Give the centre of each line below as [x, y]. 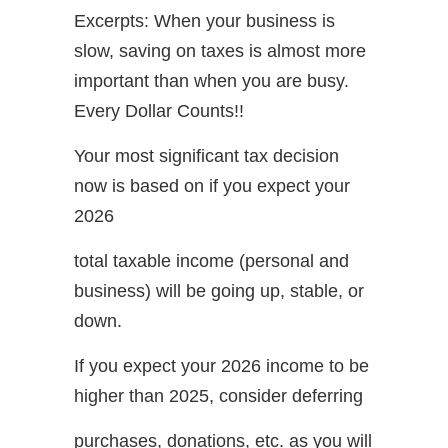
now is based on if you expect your [212, 185]
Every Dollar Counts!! [159, 110]
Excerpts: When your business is [204, 20]
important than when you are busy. [211, 80]
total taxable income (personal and [211, 260]
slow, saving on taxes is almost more [220, 50]
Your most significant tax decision [206, 155]
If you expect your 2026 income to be [221, 365]
